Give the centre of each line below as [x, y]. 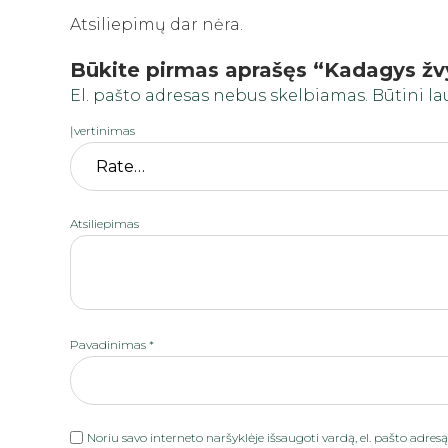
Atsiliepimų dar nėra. [156, 25]
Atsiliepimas [104, 224]
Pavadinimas [109, 345]
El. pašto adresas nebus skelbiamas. [219, 96]
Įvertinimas [102, 131]
